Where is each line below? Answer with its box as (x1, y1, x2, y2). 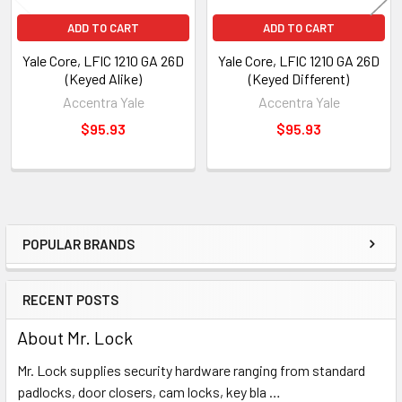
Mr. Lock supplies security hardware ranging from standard (17, 361, 365, 379)
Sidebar (22, 245, 111, 278)
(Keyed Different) (249, 69, 349, 87)
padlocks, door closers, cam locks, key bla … (17, 382, 281, 400)
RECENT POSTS (22, 291, 118, 308)
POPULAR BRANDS (22, 235, 135, 252)
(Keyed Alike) (65, 69, 142, 87)
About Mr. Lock (17, 326, 133, 348)
